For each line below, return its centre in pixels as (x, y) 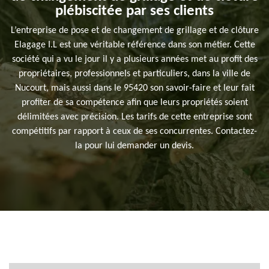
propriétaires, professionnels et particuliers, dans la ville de (134, 74)
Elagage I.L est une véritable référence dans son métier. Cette (134, 45)
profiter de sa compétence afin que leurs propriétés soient (134, 103)
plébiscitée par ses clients (134, 11)
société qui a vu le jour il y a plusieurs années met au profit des (134, 60)
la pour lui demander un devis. (134, 146)
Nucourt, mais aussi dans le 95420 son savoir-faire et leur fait (134, 89)
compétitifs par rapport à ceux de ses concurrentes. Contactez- (134, 132)
